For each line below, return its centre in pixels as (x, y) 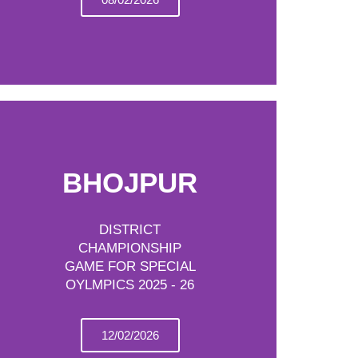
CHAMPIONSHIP (130, 248)
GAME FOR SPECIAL (130, 267)
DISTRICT (130, 230)
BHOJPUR (130, 183)
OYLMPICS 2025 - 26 (130, 285)
